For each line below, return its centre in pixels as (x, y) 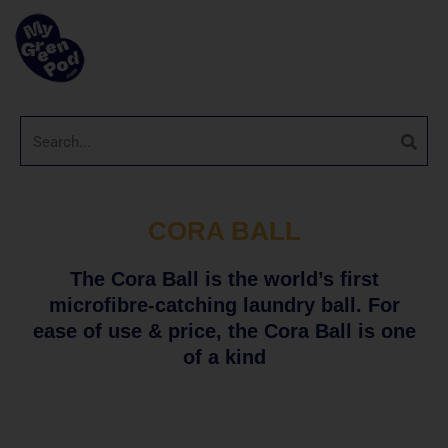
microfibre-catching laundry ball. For (224, 305)
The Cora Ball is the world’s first (224, 279)
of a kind (224, 357)
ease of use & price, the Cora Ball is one (224, 331)
